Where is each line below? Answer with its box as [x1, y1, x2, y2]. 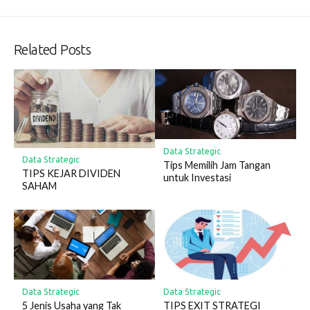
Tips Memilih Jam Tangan [163, 158, 271, 171]
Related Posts [14, 41, 91, 57]
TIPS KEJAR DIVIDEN [21, 167, 120, 180]
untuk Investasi [163, 171, 231, 183]
